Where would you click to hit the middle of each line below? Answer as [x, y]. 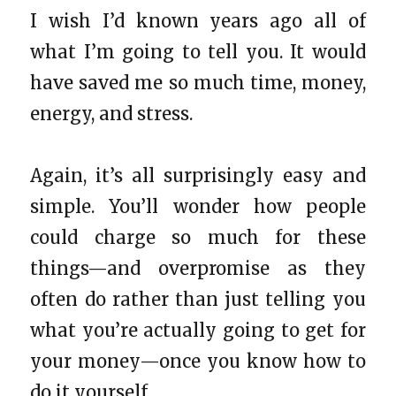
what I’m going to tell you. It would [198, 51]
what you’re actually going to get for [198, 330]
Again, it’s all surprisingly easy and [198, 175]
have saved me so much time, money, [198, 82]
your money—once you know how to [198, 361]
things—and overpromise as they [198, 268]
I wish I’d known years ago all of [198, 20]
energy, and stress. [112, 113]
